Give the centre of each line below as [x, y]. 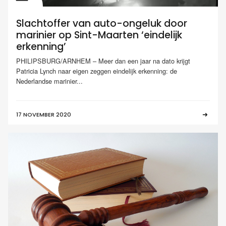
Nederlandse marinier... [49, 81]
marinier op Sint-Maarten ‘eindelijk [99, 35]
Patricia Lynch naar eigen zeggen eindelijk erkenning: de [97, 71]
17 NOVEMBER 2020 [44, 115]
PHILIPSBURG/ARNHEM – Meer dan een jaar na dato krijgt [103, 61]
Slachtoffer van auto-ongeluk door [102, 24]
